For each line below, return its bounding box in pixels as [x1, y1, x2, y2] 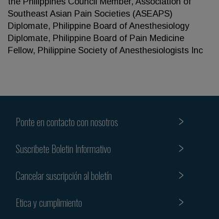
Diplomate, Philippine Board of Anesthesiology [8, 21, 189, 31]
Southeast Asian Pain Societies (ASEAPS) [8, 9, 173, 19]
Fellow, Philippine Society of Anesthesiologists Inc [8, 45, 203, 55]
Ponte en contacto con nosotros [16, 114, 118, 129]
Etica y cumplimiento [16, 195, 82, 210]
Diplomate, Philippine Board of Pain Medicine [8, 33, 184, 43]
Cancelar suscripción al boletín [16, 168, 112, 183]
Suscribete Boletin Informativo [16, 141, 111, 156]
